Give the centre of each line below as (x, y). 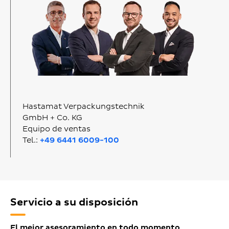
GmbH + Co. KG (52, 118)
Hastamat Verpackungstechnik (83, 106)
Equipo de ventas (56, 129)
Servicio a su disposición (74, 203)
